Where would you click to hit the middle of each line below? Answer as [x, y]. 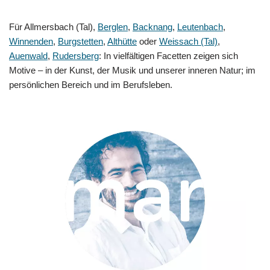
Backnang [152, 27]
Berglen [113, 27]
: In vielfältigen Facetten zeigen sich [168, 55]
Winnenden [31, 41]
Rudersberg [76, 55]
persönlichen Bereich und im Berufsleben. [91, 84]
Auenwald [28, 55]
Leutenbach [200, 27]
